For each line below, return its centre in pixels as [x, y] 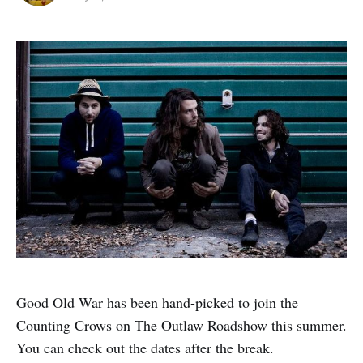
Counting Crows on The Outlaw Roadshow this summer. [181, 325]
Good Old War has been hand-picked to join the [157, 302]
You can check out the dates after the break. [145, 347]
